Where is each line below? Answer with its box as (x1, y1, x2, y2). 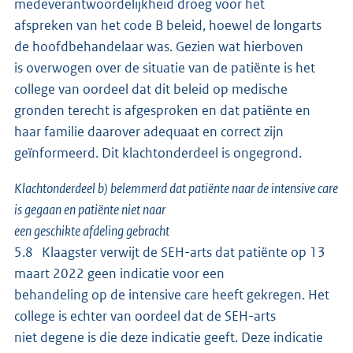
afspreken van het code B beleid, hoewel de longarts (14, 16, 321, 34)
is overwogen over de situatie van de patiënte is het (14, 58, 315, 76)
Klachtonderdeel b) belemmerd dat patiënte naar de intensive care (14, 179, 338, 197)
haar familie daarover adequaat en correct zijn (14, 122, 286, 140)
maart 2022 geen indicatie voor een (14, 264, 227, 282)
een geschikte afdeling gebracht (14, 221, 169, 240)
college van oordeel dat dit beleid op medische (14, 80, 290, 98)
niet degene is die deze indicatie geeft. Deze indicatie (14, 328, 323, 346)
